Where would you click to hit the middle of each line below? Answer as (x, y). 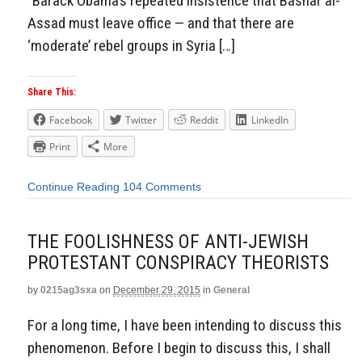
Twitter (141, 120)
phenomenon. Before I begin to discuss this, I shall (179, 348)
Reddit (204, 120)
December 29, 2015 (157, 290)
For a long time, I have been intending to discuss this (185, 326)
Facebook (71, 120)
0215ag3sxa (69, 290)
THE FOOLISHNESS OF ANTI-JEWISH (168, 241)
